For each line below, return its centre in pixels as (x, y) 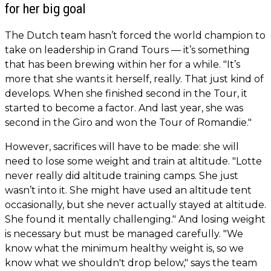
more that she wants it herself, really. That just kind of (134, 79)
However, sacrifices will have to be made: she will (122, 147)
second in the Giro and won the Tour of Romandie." (128, 123)
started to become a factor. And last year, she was (124, 108)
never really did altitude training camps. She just (122, 176)
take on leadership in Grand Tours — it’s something (127, 50)
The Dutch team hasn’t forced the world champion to (135, 36)
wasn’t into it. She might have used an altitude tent (128, 191)
